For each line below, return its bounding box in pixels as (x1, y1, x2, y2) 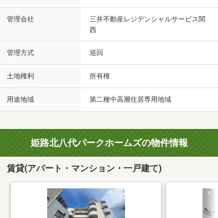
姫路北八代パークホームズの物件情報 (30, 137, 188, 149)
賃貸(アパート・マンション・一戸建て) (7, 163, 162, 173)
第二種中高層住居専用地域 (90, 95, 171, 104)
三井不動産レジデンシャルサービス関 (90, 15, 205, 23)
